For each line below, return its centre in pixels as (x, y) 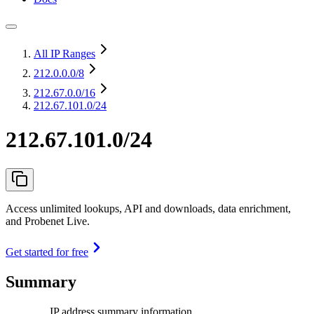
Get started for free (47, 252)
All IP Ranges (64, 54)
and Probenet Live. (48, 221)
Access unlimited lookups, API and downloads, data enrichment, (148, 208)
